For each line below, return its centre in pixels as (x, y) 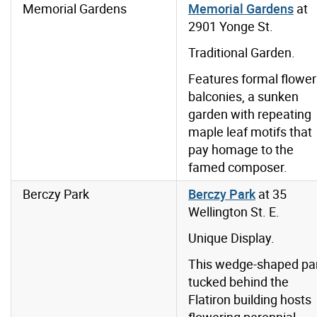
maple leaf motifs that (250, 132)
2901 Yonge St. (231, 27)
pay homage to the (241, 150)
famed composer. (238, 167)
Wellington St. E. (234, 212)
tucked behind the (238, 282)
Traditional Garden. (242, 53)
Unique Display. (231, 238)
